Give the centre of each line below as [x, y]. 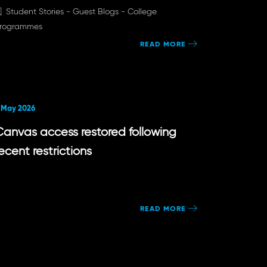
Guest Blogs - [100, 11]
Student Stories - [39, 11]
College [142, 11]
